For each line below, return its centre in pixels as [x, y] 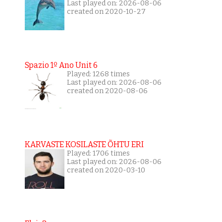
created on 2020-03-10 [106, 170]
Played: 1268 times [98, 74]
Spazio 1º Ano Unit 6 [61, 65]
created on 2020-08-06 [107, 91]
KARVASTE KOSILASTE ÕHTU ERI [84, 145]
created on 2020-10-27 [106, 12]
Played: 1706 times [98, 154]
